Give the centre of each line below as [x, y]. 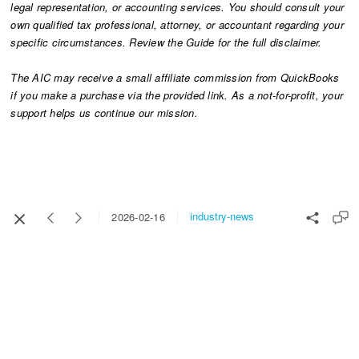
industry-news [222, 216]
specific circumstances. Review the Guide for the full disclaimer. [166, 42]
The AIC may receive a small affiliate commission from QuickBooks [175, 77]
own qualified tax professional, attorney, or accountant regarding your [177, 24]
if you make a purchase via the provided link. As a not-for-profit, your [177, 95]
